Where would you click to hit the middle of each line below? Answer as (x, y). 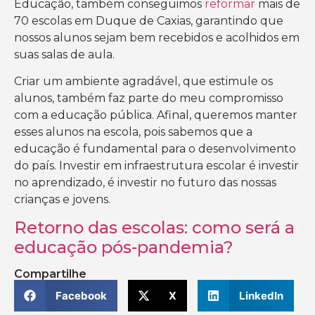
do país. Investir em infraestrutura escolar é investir (156, 165)
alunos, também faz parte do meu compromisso (149, 98)
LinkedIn (261, 295)
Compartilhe (50, 274)
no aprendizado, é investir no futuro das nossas (145, 182)
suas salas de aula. (66, 54)
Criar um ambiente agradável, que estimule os (143, 81)
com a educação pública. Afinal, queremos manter (156, 115)
